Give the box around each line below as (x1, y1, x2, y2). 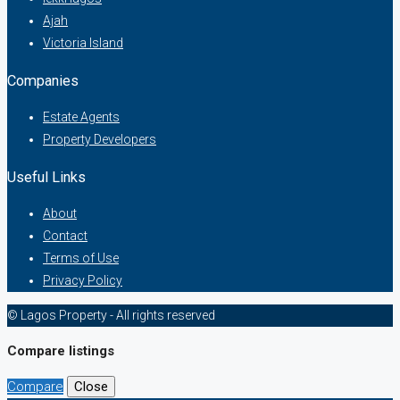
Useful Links (7, 168, 86, 186)
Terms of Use (43, 250, 119, 265)
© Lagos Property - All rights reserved (7, 307, 215, 322)
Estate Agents (43, 110, 120, 125)
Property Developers (43, 132, 156, 147)
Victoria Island (43, 36, 123, 51)
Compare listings (7, 342, 114, 359)
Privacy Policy (43, 272, 122, 287)
